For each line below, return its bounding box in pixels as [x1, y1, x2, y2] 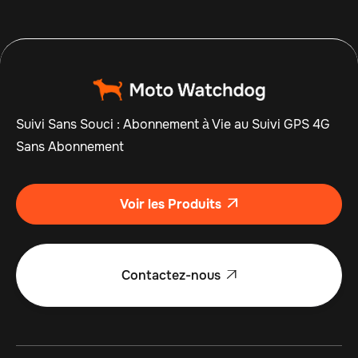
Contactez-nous [121, 267, 221, 284]
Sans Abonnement [16, 138, 124, 156]
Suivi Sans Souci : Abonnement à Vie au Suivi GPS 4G [16, 116, 330, 133]
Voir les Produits [120, 196, 221, 213]
